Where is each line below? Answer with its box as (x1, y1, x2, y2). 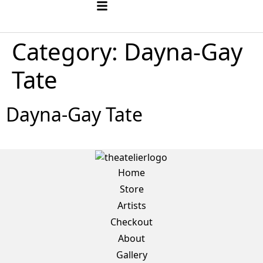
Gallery (116, 248, 147, 261)
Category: (12, 35, 124, 68)
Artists (117, 198, 146, 212)
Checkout (110, 215, 153, 228)
